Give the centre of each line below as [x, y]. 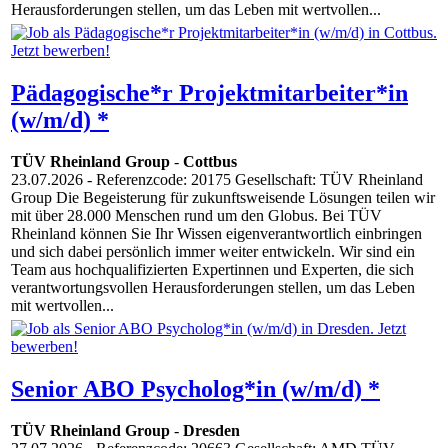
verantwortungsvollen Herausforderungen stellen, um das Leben [213, 288]
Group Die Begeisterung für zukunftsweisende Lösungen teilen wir [223, 198]
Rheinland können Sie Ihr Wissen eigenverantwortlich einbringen [216, 234]
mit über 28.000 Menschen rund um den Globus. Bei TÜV [196, 216]
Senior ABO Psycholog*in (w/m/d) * [195, 388]
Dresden [211, 431]
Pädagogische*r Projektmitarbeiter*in [209, 92]
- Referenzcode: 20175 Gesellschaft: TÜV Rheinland [253, 180]
